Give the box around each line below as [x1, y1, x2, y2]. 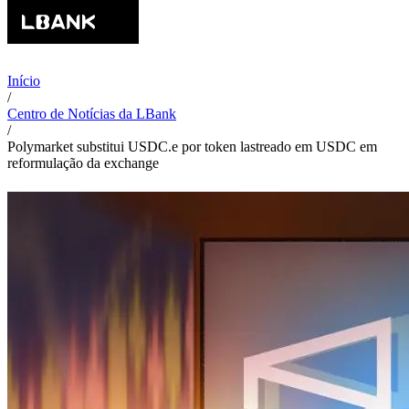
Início [7, 73, 40, 89]
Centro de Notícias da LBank [7, 106, 176, 121]
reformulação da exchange [7, 155, 159, 171]
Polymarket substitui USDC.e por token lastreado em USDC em [7, 139, 377, 154]
